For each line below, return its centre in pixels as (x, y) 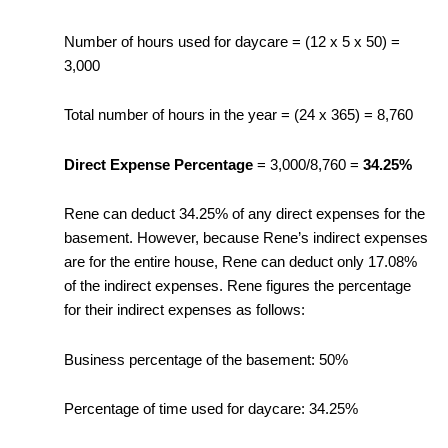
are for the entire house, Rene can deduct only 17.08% (240, 262)
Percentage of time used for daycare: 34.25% (210, 409)
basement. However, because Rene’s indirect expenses (245, 238)
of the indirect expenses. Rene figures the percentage (237, 286)
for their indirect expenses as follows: (184, 310)
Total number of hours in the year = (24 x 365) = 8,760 (238, 115)
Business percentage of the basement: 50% (205, 359)
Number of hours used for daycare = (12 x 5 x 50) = (231, 41)
